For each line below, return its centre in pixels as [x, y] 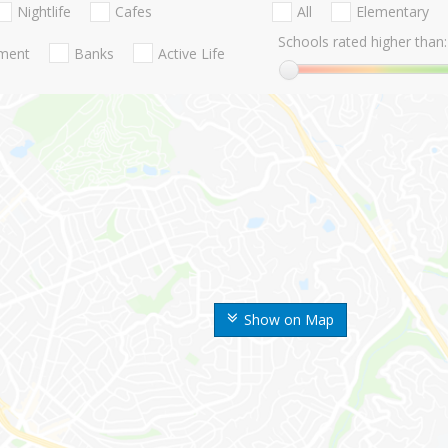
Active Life [191, 53]
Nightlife [44, 12]
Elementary [392, 12]
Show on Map [289, 320]
